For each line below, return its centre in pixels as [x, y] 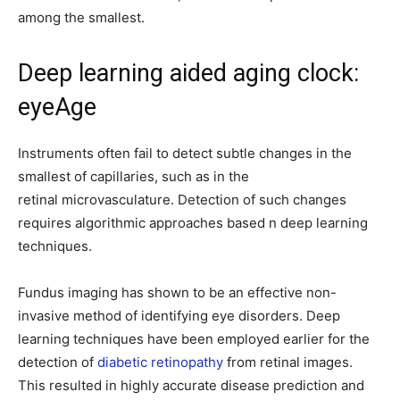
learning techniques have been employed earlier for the [194, 339]
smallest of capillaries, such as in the [133, 176]
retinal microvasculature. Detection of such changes [182, 200]
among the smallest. [81, 17]
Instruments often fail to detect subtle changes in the [185, 153]
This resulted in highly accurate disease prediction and [191, 385]
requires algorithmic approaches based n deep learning [193, 223]
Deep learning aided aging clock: [188, 73]
